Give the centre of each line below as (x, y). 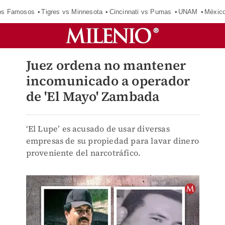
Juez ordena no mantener (106, 65)
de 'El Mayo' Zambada (93, 96)
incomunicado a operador (108, 81)
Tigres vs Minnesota (72, 12)
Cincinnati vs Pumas (140, 12)
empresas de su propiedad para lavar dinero (112, 141)
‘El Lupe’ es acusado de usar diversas (98, 129)
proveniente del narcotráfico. (83, 153)
